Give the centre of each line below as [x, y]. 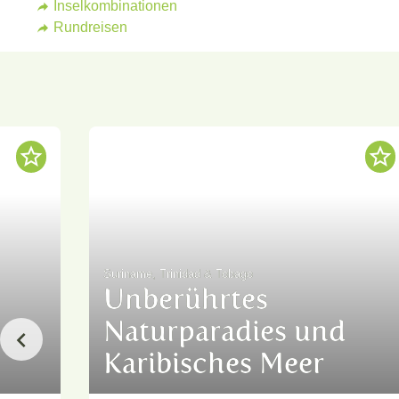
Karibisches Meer [214, 364]
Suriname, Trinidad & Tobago [178, 274]
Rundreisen [90, 27]
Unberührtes [186, 300]
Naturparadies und [224, 332]
